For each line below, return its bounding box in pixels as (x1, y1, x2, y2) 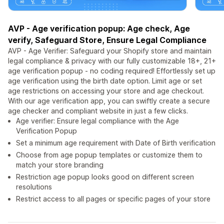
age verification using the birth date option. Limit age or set (8, 76, 202, 85)
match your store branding (16, 160, 103, 169)
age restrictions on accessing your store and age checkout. (8, 86, 204, 95)
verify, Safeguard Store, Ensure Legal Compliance (8, 35, 206, 45)
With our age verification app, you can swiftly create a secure (8, 96, 210, 105)
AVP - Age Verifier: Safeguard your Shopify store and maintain (8, 46, 211, 55)
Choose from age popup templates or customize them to (16, 150, 202, 159)
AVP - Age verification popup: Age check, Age (8, 23, 190, 34)
